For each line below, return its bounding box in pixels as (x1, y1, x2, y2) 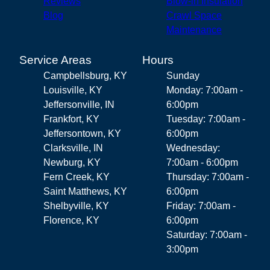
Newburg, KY (43, 157, 101, 168)
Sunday (166, 70, 199, 81)
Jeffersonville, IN (43, 99, 115, 110)
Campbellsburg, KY (43, 70, 127, 81)
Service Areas (19, 53, 92, 66)
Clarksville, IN (43, 142, 103, 153)
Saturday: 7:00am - (166, 229, 247, 240)
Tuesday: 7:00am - (166, 113, 245, 124)
